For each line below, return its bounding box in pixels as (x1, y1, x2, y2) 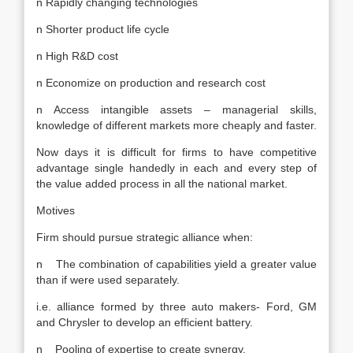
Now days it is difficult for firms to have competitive (36, 146, 317, 158)
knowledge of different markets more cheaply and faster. (36, 119, 317, 132)
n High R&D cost (36, 50, 118, 62)
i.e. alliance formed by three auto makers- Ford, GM (36, 300, 317, 313)
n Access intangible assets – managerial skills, (36, 103, 317, 116)
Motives (36, 204, 75, 217)
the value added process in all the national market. (36, 177, 288, 190)
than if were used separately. (36, 273, 180, 286)
